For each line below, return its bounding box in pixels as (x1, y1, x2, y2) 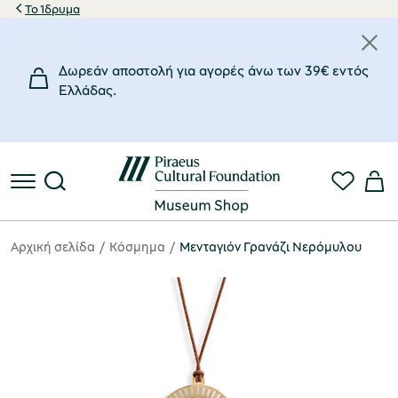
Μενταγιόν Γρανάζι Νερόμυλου (179, 237, 362, 255)
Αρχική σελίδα (11, 237, 95, 255)
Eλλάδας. (59, 80, 116, 99)
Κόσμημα (109, 237, 165, 255)
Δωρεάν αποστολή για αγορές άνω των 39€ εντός (59, 60, 369, 80)
